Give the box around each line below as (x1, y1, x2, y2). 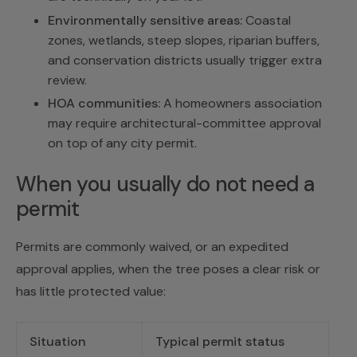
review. (48, 71, 87, 88)
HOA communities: (48, 95, 160, 112)
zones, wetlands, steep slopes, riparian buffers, (48, 31, 320, 49)
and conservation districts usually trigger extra (48, 51, 322, 69)
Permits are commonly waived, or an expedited (16, 238, 288, 256)
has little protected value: (16, 283, 166, 300)
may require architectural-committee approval (48, 115, 321, 132)
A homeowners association (160, 95, 322, 112)
